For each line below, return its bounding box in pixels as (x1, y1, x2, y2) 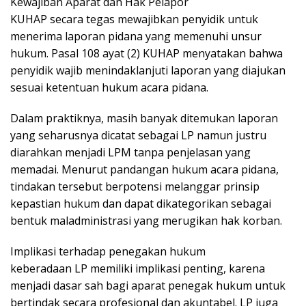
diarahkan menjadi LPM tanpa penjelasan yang (10, 145, 251, 161)
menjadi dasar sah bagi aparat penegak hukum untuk (10, 278, 286, 294)
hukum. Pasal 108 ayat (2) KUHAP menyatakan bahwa (10, 46, 283, 61)
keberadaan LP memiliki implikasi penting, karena (10, 261, 265, 277)
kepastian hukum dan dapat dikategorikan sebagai (10, 196, 271, 212)
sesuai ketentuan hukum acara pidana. (10, 80, 208, 96)
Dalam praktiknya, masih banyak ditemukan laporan (10, 111, 278, 126)
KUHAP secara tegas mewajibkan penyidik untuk (10, 12, 258, 27)
